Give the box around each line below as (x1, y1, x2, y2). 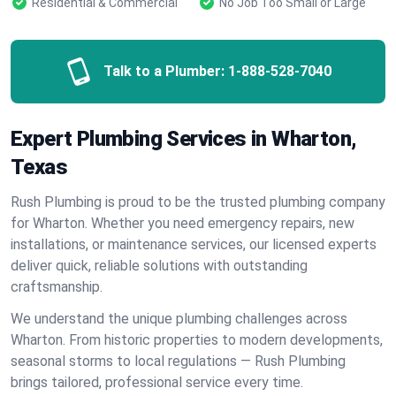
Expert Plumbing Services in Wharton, (11, 126, 357, 151)
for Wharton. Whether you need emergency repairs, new (11, 215, 354, 232)
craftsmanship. (11, 278, 103, 295)
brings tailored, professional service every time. (11, 374, 303, 391)
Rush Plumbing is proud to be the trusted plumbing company (11, 194, 385, 210)
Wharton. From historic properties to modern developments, (11, 331, 383, 348)
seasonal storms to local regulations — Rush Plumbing (11, 353, 346, 369)
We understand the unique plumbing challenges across (11, 310, 347, 327)
